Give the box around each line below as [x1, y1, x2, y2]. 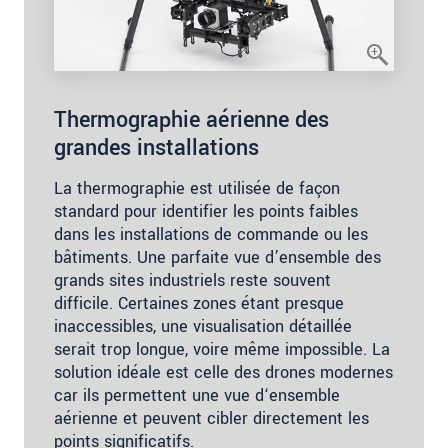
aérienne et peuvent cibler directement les [54, 407, 369, 430]
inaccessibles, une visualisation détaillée [54, 315, 352, 338]
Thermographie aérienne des [54, 104, 329, 136]
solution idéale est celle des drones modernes [54, 361, 393, 384]
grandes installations [54, 132, 259, 164]
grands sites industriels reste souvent [54, 269, 331, 292]
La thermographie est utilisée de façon [54, 177, 340, 200]
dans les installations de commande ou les [54, 223, 368, 246]
